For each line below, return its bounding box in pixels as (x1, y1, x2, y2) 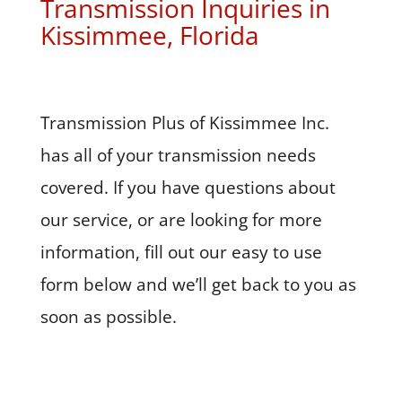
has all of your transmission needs (39, 144, 316, 167)
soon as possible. (39, 305, 177, 328)
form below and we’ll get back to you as (39, 273, 356, 296)
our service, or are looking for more (39, 208, 322, 232)
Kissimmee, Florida (39, 18, 259, 52)
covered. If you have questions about (39, 176, 336, 199)
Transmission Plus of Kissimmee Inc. (39, 111, 329, 135)
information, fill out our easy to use (39, 240, 322, 264)
